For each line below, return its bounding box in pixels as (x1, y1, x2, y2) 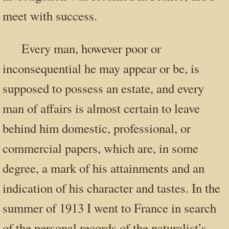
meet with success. (3, 7, 97, 24)
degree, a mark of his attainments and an (3, 159, 204, 176)
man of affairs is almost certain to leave (3, 99, 200, 117)
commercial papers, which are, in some (3, 139, 198, 156)
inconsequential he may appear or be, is (3, 59, 199, 77)
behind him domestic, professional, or (3, 119, 191, 136)
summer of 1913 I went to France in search (3, 199, 216, 216)
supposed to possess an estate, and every (3, 79, 204, 97)
